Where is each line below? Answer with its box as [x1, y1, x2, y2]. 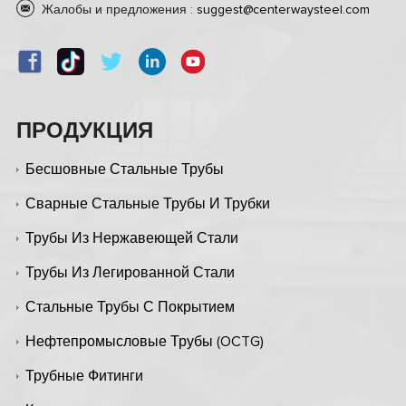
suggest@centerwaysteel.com [196, 3, 370, 16]
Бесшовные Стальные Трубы [24, 161, 224, 177]
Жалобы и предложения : [41, 3, 197, 16]
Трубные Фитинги [24, 368, 143, 383]
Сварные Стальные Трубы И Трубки [24, 196, 270, 211]
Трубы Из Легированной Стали [24, 265, 235, 280]
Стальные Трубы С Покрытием [24, 299, 235, 314]
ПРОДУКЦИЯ [15, 120, 153, 142]
